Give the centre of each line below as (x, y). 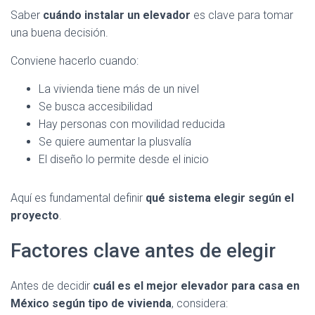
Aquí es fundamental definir (78, 198)
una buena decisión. (59, 33)
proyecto (35, 216)
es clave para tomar (242, 15)
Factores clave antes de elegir (143, 251)
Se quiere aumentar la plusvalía (115, 142)
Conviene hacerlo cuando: (75, 61)
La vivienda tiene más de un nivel (119, 89)
